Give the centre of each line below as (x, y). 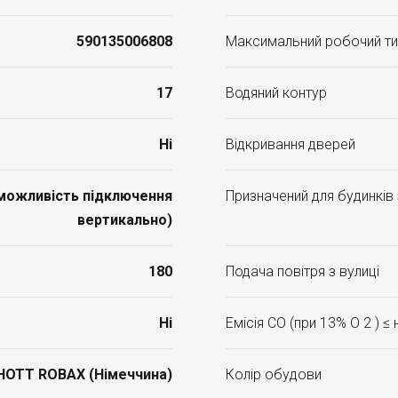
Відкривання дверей (291, 144)
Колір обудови (274, 374)
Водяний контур (276, 93)
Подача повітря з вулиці (302, 271)
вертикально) (125, 220)
